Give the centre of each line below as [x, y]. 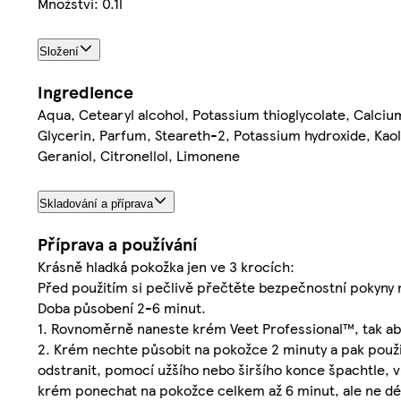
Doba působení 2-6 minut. [122, 307]
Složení [59, 51]
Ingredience [85, 91]
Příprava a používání [117, 243]
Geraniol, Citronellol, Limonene [139, 155]
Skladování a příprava [96, 203]
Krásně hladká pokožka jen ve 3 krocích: [166, 266]
